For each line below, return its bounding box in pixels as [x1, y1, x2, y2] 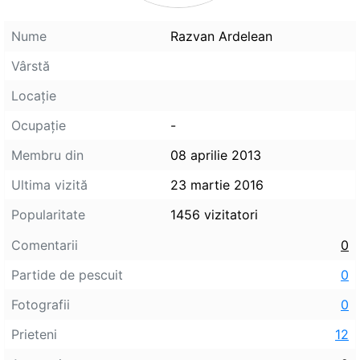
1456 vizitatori [170, 206, 258, 223]
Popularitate [11, 206, 85, 223]
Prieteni [11, 325, 57, 342]
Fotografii [11, 296, 70, 313]
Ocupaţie [11, 117, 66, 133]
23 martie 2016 [170, 176, 264, 193]
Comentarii [11, 236, 78, 253]
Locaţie [11, 87, 56, 104]
